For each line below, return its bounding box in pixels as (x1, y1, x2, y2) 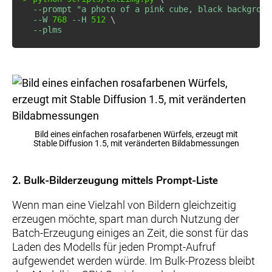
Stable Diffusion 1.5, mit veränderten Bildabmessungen (33, 138, 239, 149)
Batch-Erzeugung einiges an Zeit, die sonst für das (12, 226, 248, 239)
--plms (33, 24, 62, 35)
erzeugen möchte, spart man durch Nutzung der (12, 212, 239, 225)
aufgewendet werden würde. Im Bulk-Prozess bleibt (12, 254, 255, 267)
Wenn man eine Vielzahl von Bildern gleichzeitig (12, 198, 236, 211)
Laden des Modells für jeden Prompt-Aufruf (12, 240, 216, 253)
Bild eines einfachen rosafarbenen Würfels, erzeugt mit (34, 129, 238, 140)
